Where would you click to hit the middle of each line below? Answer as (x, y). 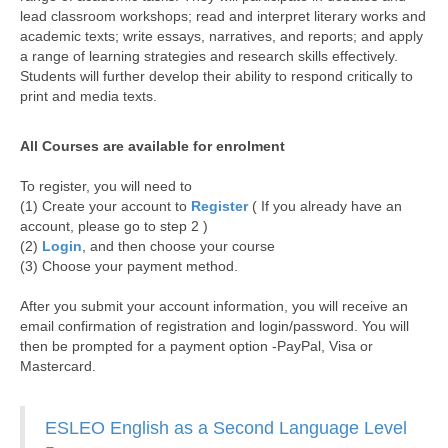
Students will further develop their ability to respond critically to (216, 76)
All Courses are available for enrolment (152, 146)
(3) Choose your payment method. (129, 266)
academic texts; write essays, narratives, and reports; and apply (221, 36)
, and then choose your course (180, 246)
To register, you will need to (108, 186)
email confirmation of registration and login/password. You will (214, 326)
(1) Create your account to (105, 206)
